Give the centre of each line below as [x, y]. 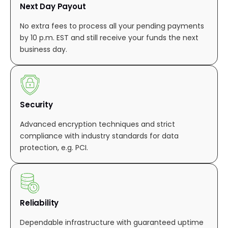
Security [36, 105]
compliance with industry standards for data [99, 136]
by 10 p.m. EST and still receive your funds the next [109, 38]
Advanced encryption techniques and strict [97, 124]
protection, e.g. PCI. [54, 148]
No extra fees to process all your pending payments [112, 26]
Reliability [39, 203]
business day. [44, 49]
